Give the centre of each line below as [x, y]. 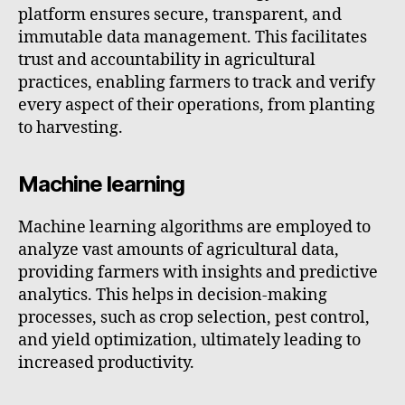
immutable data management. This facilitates [193, 38]
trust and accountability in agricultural [167, 61]
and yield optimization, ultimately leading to [189, 341]
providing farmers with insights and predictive [198, 273]
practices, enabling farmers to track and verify [197, 83]
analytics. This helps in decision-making [173, 296]
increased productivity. [106, 363]
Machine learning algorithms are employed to [194, 228]
